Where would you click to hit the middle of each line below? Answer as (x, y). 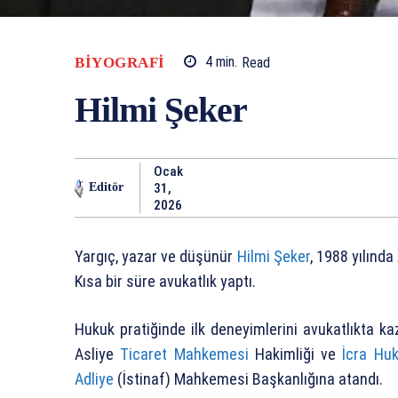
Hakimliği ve (295, 354)
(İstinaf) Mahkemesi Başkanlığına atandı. (248, 378)
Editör (106, 187)
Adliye (94, 378)
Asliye (98, 354)
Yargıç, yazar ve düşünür (156, 256)
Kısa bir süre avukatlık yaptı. (165, 281)
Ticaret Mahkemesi (184, 354)
